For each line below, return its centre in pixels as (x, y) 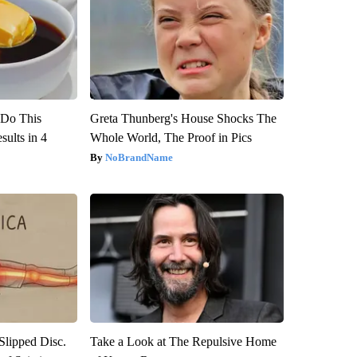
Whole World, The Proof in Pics (171, 138)
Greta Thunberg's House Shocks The (183, 119)
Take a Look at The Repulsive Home (183, 342)
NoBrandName (139, 158)
